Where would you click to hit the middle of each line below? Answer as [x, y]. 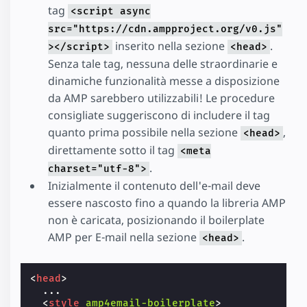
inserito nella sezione [170, 46]
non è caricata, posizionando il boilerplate [156, 220]
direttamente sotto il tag [113, 150]
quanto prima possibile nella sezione [144, 132]
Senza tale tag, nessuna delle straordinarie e [163, 63]
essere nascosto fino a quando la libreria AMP [167, 202]
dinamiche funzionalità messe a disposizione [164, 81]
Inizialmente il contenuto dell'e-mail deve [154, 185]
